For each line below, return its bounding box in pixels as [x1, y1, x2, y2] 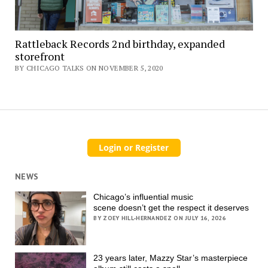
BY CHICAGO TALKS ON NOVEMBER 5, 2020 [14, 63, 163, 72]
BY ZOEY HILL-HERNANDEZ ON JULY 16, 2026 [93, 214, 227, 223]
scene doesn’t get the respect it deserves [93, 203, 252, 213]
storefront [14, 48, 65, 63]
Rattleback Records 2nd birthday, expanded [14, 36, 225, 51]
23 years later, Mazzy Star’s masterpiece [93, 252, 248, 263]
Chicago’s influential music [93, 192, 194, 202]
